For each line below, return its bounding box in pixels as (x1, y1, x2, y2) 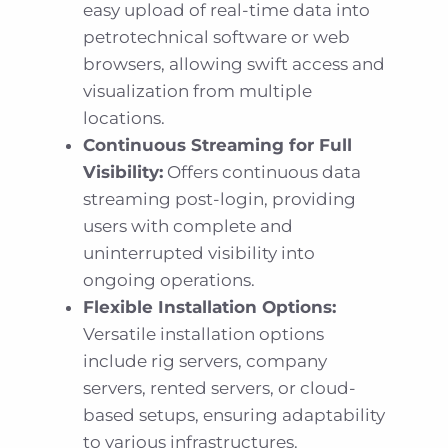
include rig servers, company (83, 351, 328, 372)
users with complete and (83, 216, 294, 237)
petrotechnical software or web (83, 27, 351, 48)
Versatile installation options (83, 324, 325, 345)
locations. (83, 108, 166, 129)
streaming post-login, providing (83, 189, 357, 210)
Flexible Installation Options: (83, 297, 337, 318)
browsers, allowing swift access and (83, 54, 386, 75)
